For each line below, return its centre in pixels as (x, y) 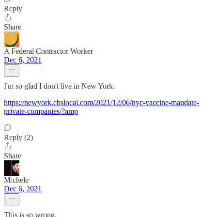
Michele (16, 180)
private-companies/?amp (41, 111)
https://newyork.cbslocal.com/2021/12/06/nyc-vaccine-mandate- (101, 102)
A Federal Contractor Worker (48, 51)
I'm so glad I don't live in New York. (59, 86)
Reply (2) (18, 137)
